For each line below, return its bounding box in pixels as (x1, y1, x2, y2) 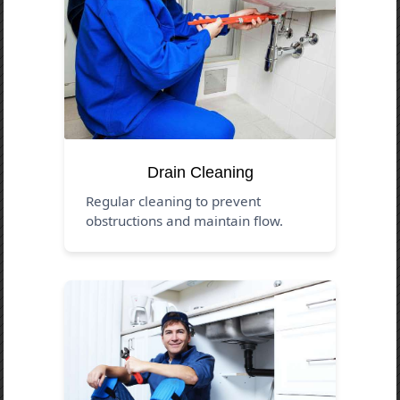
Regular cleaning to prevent (86, 191, 262, 210)
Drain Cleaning (146, 162, 254, 181)
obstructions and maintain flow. (86, 211, 284, 229)
